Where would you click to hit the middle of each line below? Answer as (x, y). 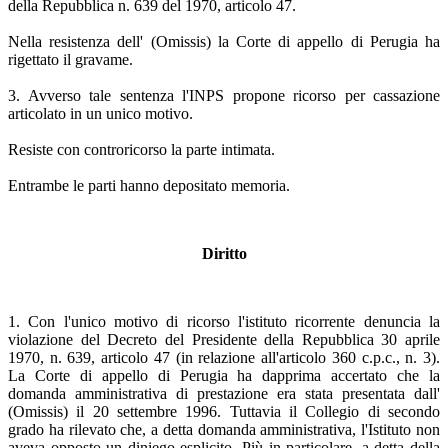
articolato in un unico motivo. (100, 113)
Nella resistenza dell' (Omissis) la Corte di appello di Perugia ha (224, 41)
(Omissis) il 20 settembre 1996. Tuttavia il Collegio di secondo (224, 411)
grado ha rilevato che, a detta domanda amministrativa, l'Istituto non (224, 429)
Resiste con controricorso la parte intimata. (141, 149)
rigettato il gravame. (70, 59)
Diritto (224, 253)
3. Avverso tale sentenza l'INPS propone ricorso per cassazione (224, 95)
